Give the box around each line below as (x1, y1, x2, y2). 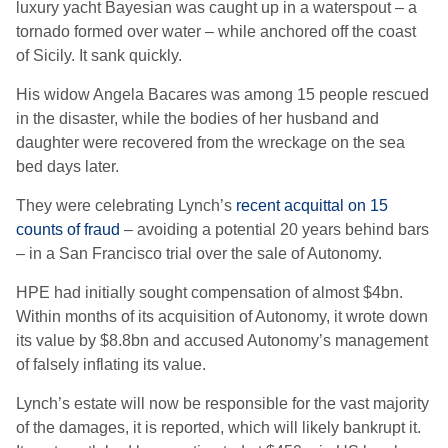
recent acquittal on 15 (236, 197, 388, 215)
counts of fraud (16, 221, 120, 239)
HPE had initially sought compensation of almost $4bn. (16, 284, 403, 302)
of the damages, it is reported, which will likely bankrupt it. (16, 419, 421, 437)
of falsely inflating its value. (16, 356, 206, 374)
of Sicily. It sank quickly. (16, 47, 182, 65)
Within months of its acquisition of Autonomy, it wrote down (16, 308, 428, 326)
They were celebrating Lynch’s (16, 197, 232, 215)
